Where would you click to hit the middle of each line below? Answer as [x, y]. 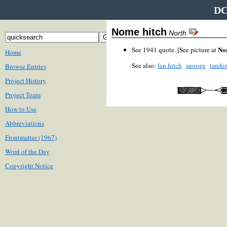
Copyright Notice [29, 166]
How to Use [21, 109]
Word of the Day [27, 152]
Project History [26, 81]
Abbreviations [25, 123]
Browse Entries [26, 66]
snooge [196, 65]
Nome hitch [139, 32]
